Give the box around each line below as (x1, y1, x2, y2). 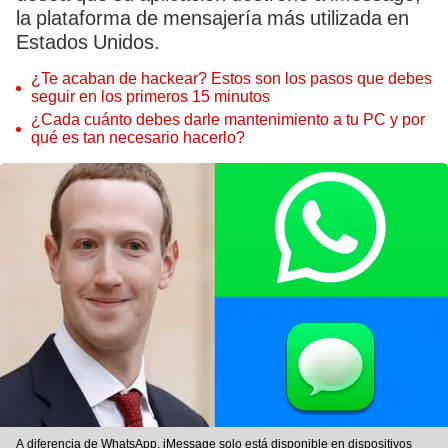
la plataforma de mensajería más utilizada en (16, 6, 409, 30)
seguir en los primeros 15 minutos (31, 87, 270, 106)
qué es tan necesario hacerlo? (31, 128, 245, 147)
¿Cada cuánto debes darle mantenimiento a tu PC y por (31, 110, 425, 129)
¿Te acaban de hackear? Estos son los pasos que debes (31, 69, 432, 88)
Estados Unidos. (16, 30, 160, 54)
